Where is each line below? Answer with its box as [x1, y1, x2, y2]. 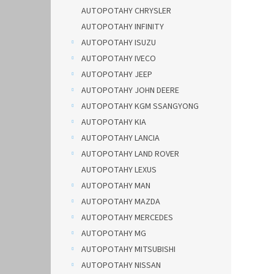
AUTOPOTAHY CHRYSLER [81, 5, 171, 17]
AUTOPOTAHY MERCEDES [81, 212, 173, 224]
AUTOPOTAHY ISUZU [81, 37, 156, 49]
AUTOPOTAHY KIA [81, 116, 146, 128]
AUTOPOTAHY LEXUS [81, 164, 157, 176]
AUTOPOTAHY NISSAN [81, 259, 161, 272]
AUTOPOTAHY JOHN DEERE [81, 84, 179, 97]
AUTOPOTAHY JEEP [81, 68, 152, 81]
